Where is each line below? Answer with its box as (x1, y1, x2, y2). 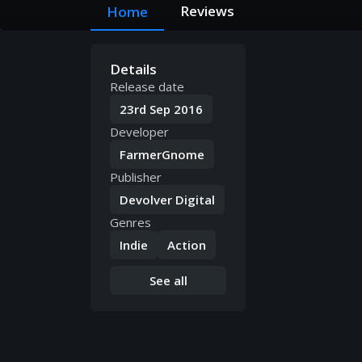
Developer (110, 124, 169, 141)
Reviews (180, 2, 234, 21)
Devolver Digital (120, 192, 215, 208)
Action (167, 237, 206, 254)
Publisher (110, 169, 162, 186)
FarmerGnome (120, 146, 204, 163)
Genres (110, 214, 151, 231)
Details (110, 60, 157, 79)
